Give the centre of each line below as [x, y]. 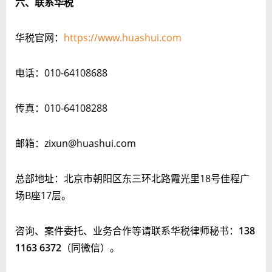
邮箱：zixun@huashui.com [76, 143]
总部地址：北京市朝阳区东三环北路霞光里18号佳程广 [132, 178]
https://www [92, 37]
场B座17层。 [43, 195]
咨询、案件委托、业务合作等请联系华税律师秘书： [127, 230]
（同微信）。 [90, 247]
